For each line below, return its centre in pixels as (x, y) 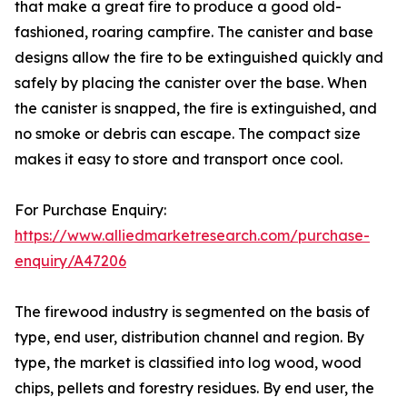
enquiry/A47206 (70, 261)
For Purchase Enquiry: (90, 210)
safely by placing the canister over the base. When (191, 83)
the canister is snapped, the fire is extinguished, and (196, 109)
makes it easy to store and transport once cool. (179, 159)
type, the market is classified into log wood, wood (188, 363)
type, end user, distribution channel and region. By (189, 338)
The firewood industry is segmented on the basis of (192, 312)
